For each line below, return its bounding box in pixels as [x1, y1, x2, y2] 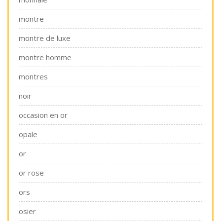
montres [19, 72, 48, 81]
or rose [19, 168, 44, 178]
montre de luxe [19, 33, 71, 43]
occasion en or [19, 110, 68, 120]
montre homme [19, 52, 72, 62]
